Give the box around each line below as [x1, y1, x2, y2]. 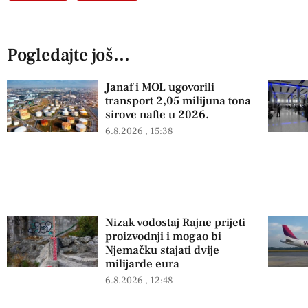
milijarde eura [105, 256, 180, 272]
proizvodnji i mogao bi [105, 229, 222, 245]
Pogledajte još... [7, 43, 130, 67]
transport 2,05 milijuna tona [105, 93, 252, 109]
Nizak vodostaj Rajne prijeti [105, 215, 246, 231]
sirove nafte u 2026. [105, 107, 210, 123]
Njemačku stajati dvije [105, 243, 220, 258]
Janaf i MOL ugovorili [105, 80, 215, 96]
